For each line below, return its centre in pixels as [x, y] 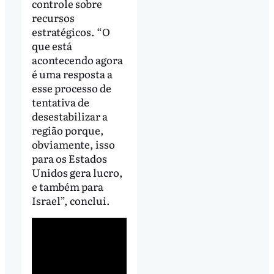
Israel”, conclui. [71, 201]
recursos [53, 18]
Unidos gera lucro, [77, 172]
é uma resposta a [72, 74]
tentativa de [60, 102]
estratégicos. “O [71, 32]
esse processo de [71, 88]
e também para [67, 187]
